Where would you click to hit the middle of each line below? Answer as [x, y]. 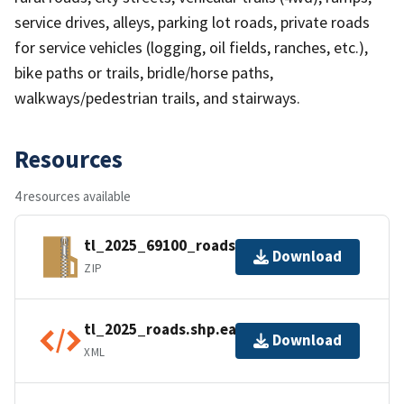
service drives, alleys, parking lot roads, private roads [192, 22]
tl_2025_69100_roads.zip [173, 246]
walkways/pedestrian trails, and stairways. [157, 97]
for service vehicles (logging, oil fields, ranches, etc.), [191, 47]
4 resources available [73, 196]
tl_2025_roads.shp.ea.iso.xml [188, 330]
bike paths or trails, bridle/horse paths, [144, 72]
